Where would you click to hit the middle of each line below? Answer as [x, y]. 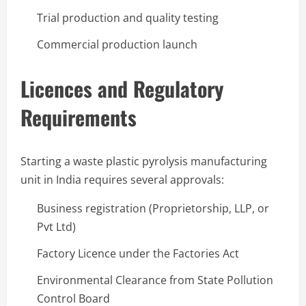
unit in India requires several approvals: [122, 179]
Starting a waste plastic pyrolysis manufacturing [144, 161]
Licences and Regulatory [122, 88]
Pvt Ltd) [56, 226]
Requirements [79, 117]
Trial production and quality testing [128, 17]
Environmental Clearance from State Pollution [155, 280]
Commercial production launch [117, 44]
